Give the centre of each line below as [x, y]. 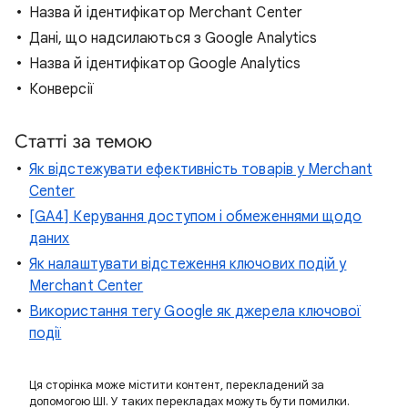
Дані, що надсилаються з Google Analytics [173, 38]
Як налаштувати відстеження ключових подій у [188, 264]
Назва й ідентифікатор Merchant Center [166, 13]
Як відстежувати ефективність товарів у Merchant [201, 169]
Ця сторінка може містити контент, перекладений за [177, 385]
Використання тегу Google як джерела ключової [195, 311]
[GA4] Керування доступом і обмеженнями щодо [196, 217]
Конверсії [61, 89]
